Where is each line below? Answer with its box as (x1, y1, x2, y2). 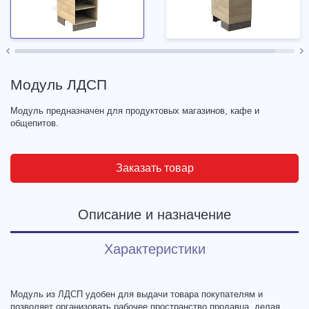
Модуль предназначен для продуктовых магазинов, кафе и (10, 105, 259, 116)
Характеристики (103, 241, 206, 257)
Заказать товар (115, 161, 194, 174)
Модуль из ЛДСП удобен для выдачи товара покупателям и (10, 288, 263, 299)
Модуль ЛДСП (10, 76, 107, 92)
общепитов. (10, 117, 59, 128)
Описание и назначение (78, 206, 231, 222)
